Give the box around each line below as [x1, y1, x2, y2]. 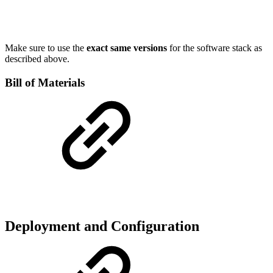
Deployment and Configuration [5, 218, 199, 235]
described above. [5, 53, 69, 64]
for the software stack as [167, 42, 262, 53]
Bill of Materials [5, 76, 85, 89]
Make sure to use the [5, 42, 87, 53]
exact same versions [87, 42, 167, 53]
